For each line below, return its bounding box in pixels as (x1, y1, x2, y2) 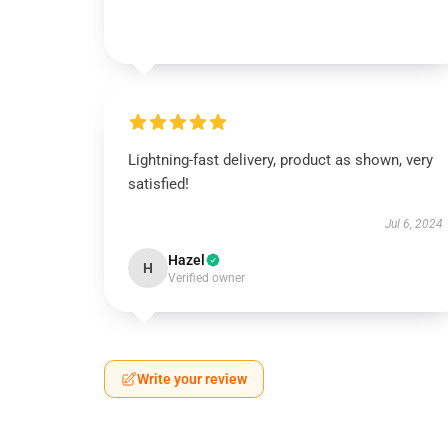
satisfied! (128, 175, 189, 193)
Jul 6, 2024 (384, 217, 443, 231)
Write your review (137, 371, 247, 387)
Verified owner (168, 271, 245, 285)
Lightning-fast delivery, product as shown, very (128, 151, 433, 169)
